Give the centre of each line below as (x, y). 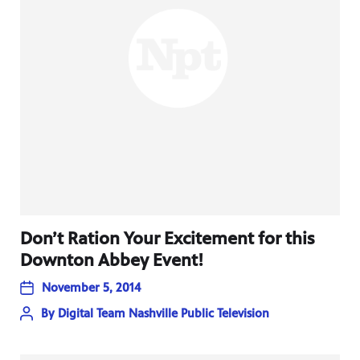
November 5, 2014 (91, 287)
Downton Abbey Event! (112, 260)
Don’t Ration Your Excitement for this (168, 238)
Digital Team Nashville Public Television (164, 313)
